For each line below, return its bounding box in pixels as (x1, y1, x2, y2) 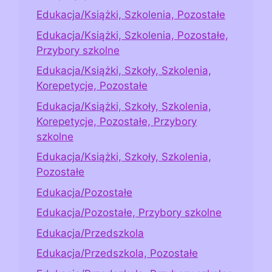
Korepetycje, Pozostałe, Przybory (36, 115, 197, 127)
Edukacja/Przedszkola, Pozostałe (36, 247, 198, 260)
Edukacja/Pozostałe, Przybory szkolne (36, 206, 222, 219)
